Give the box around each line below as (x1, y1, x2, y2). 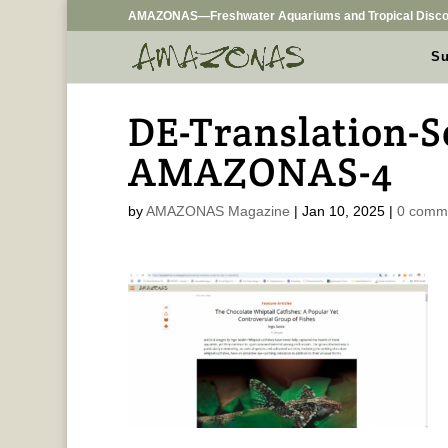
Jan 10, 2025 (301, 203, 385, 219)
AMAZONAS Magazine (145, 203, 290, 219)
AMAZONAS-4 (127, 146, 393, 197)
